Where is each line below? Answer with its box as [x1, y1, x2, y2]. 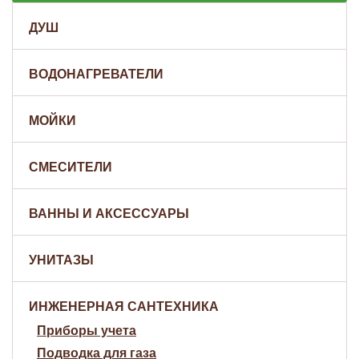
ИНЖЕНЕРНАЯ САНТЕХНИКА [29, 300, 219, 313]
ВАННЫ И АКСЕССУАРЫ [29, 207, 189, 220]
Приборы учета [37, 324, 136, 337]
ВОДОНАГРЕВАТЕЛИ [29, 67, 163, 81]
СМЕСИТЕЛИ [29, 160, 112, 174]
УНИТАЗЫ [29, 253, 94, 267]
